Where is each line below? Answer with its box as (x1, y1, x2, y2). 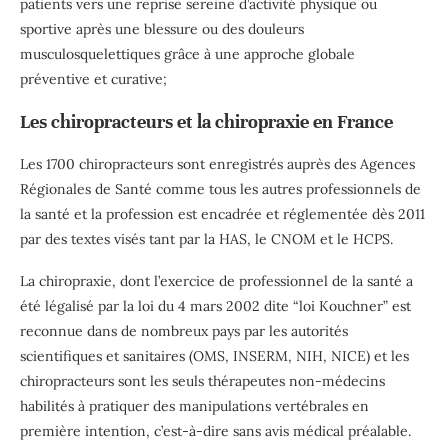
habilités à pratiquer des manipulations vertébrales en (20, 396, 369, 415)
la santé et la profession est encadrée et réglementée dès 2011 (20, 204, 425, 223)
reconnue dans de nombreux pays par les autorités (20, 321, 348, 340)
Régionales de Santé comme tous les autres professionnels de (20, 179, 421, 198)
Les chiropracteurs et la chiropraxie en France (20, 109, 393, 133)
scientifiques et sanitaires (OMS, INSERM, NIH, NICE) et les (20, 346, 409, 365)
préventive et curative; (20, 69, 167, 88)
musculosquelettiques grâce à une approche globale (20, 44, 355, 63)
